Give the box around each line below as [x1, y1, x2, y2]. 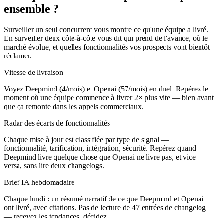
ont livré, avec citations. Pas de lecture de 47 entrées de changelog [4, 203, 206, 212]
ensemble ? [4, 2, 59, 15]
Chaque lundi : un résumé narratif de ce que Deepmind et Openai [4, 194, 203, 203]
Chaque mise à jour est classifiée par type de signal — [4, 135, 169, 144]
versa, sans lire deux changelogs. [4, 161, 104, 170]
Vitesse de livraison [4, 68, 63, 76]
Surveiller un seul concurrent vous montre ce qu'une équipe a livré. [4, 25, 208, 34]
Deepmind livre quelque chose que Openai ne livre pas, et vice [4, 152, 196, 161]
